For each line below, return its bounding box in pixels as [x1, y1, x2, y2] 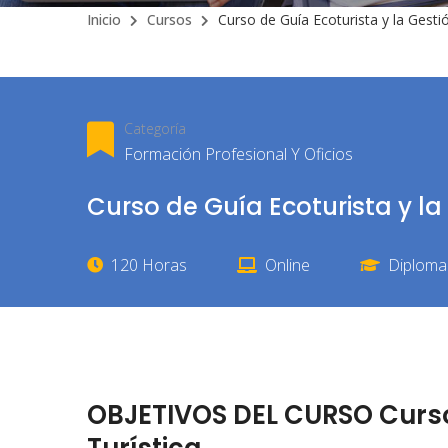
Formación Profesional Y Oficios [124, 143, 353, 165]
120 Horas [111, 254, 187, 276]
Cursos [147, 10, 192, 29]
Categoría [124, 119, 186, 138]
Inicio [87, 10, 121, 29]
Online [265, 254, 310, 276]
